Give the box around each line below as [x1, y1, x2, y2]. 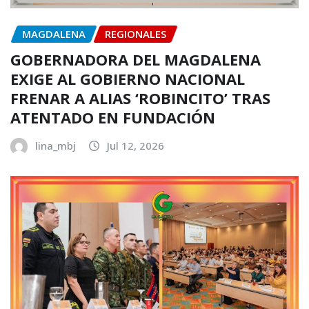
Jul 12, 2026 [107, 138, 164, 152]
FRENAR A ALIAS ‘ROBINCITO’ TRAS [10, 87, 270, 108]
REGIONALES [105, 27, 166, 41]
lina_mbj [35, 138, 76, 152]
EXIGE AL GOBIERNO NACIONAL [10, 68, 245, 89]
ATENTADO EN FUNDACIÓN [10, 106, 215, 128]
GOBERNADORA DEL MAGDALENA [10, 48, 261, 70]
